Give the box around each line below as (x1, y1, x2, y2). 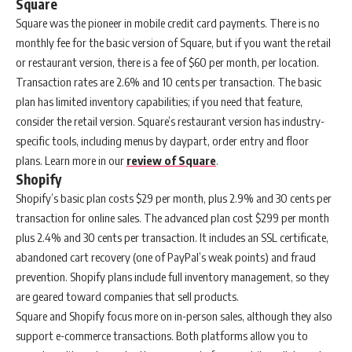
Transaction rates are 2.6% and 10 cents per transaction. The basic (16, 74, 321, 89)
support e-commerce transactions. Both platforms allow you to (16, 328, 308, 343)
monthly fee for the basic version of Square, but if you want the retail (16, 35, 331, 49)
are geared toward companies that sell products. (16, 288, 241, 303)
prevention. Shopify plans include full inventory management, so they (16, 269, 329, 284)
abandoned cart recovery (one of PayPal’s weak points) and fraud (16, 249, 316, 264)
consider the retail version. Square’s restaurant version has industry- (16, 113, 324, 128)
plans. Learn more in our (16, 152, 126, 167)
